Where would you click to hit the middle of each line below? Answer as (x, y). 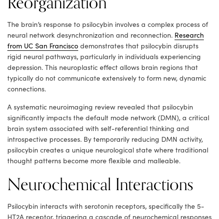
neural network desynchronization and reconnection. (91, 35)
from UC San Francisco (43, 45)
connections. (27, 88)
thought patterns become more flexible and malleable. (94, 160)
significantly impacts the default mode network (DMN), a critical (108, 117)
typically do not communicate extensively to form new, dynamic (107, 78)
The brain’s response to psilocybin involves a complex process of (108, 24)
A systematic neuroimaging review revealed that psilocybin (100, 107)
